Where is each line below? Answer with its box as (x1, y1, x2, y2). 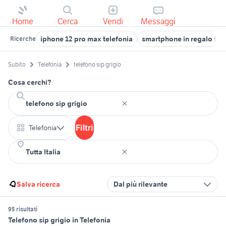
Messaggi (141, 16, 176, 26)
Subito (8, 61, 26, 69)
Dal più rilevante (114, 180, 167, 189)
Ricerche (10, 35, 36, 42)
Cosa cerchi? (8, 78, 51, 87)
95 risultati (8, 205, 37, 213)
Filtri (76, 123, 93, 133)
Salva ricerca (17, 180, 60, 189)
